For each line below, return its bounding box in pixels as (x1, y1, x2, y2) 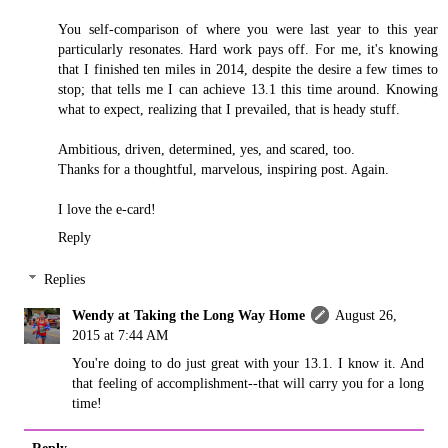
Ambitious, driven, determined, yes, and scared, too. (58, 141, 355, 158)
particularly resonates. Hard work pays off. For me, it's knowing (58, 41, 438, 58)
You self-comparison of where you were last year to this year (58, 21, 438, 38)
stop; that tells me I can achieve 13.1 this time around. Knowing (58, 81, 438, 98)
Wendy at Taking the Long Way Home (72, 307, 306, 324)
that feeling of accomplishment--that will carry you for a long (72, 375, 424, 392)
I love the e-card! (58, 201, 156, 218)
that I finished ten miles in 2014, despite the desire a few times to (58, 61, 438, 78)
